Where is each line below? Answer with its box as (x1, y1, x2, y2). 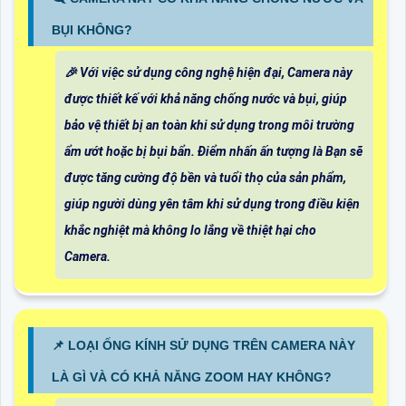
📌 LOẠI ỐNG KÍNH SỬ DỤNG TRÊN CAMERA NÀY (52, 337, 355, 353)
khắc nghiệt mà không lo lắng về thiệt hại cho (64, 222, 316, 237)
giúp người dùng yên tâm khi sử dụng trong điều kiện (64, 196, 360, 211)
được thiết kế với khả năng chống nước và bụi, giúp (64, 91, 347, 106)
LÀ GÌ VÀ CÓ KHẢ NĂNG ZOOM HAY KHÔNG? (52, 369, 332, 384)
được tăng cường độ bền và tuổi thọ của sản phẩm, (64, 169, 346, 185)
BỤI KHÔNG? (52, 22, 132, 37)
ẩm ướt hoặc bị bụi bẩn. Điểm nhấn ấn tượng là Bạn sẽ (64, 143, 362, 159)
